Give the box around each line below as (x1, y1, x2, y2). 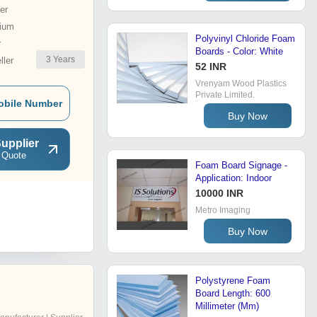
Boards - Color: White (195, 46, 283, 57)
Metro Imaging (195, 205, 250, 216)
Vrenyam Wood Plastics (195, 79, 287, 89)
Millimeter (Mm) (195, 301, 259, 312)
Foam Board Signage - (195, 160, 287, 171)
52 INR (195, 61, 226, 73)
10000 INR (195, 188, 243, 200)
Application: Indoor (195, 173, 272, 184)
